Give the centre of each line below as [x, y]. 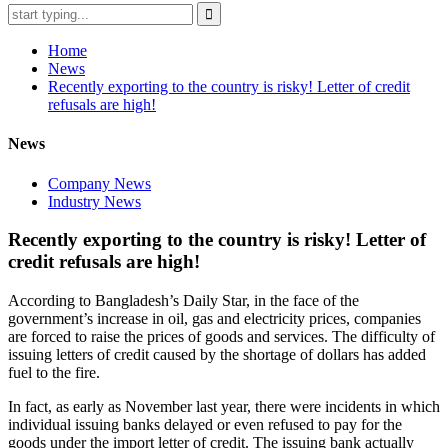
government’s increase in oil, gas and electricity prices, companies [214, 318]
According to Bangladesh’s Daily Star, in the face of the [183, 300]
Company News [99, 183]
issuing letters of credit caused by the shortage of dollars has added [217, 354]
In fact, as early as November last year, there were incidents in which [224, 406]
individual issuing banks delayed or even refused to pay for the [205, 424]
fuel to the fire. [54, 372]
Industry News [94, 201]
